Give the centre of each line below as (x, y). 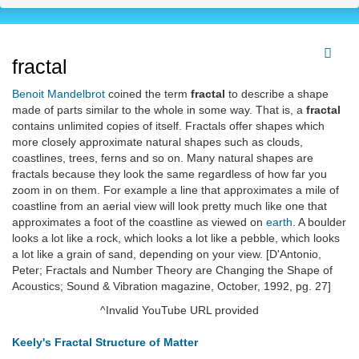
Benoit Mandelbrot (58, 94)
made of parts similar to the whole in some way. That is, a (159, 110)
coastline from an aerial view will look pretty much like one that (169, 206)
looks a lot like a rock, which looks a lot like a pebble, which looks (176, 238)
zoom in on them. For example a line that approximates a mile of (175, 190)
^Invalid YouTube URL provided (179, 311)
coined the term (148, 94)
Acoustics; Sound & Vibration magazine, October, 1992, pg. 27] (171, 286)
